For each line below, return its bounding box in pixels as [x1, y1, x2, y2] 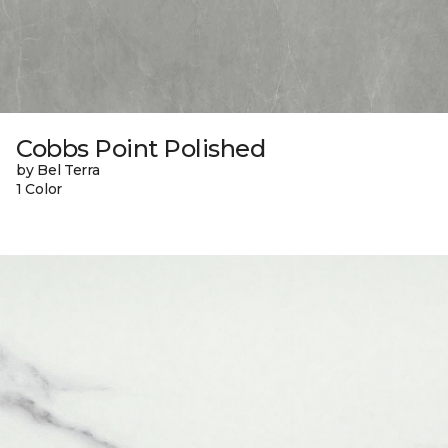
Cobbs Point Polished [16, 133, 266, 163]
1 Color [16, 179, 63, 198]
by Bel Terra [16, 160, 100, 179]
